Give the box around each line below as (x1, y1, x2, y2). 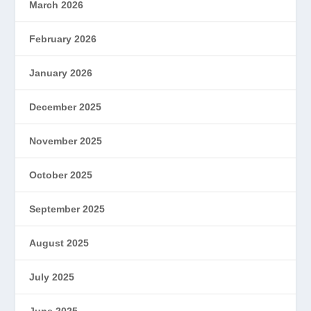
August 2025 (29, 237, 90, 249)
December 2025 (29, 101, 102, 112)
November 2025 (29, 135, 103, 146)
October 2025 (29, 169, 93, 180)
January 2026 (29, 67, 93, 78)
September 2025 (29, 203, 106, 215)
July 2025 (29, 271, 75, 283)
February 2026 (29, 33, 97, 44)
